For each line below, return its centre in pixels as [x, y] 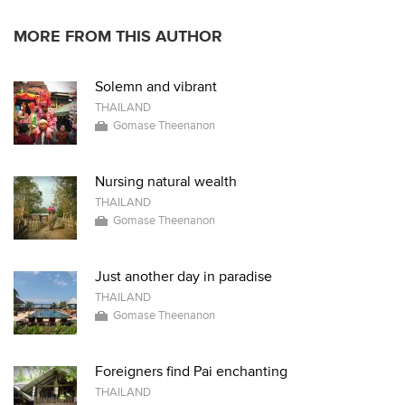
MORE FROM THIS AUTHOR [118, 37]
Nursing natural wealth [166, 182]
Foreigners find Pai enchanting [191, 372]
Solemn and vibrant [156, 87]
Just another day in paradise [184, 277]
